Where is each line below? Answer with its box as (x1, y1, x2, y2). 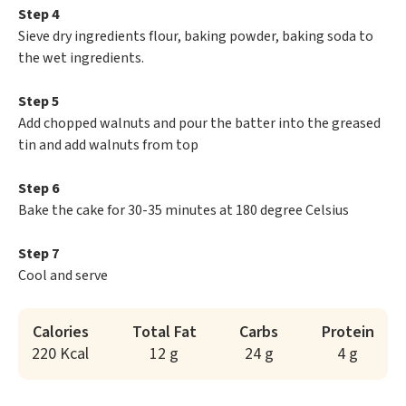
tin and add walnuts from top (18, 135, 198, 156)
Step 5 (18, 92, 59, 112)
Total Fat (131, 321, 197, 344)
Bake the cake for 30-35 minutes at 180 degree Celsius (18, 200, 349, 221)
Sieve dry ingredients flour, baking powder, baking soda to (18, 26, 373, 47)
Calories (32, 321, 89, 344)
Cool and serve (18, 266, 108, 286)
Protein (321, 321, 374, 344)
